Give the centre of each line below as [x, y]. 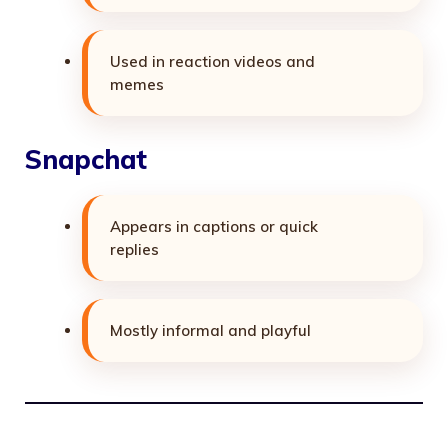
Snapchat [86, 160]
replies [134, 250]
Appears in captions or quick [214, 227]
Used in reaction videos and [212, 61]
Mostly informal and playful [210, 331]
